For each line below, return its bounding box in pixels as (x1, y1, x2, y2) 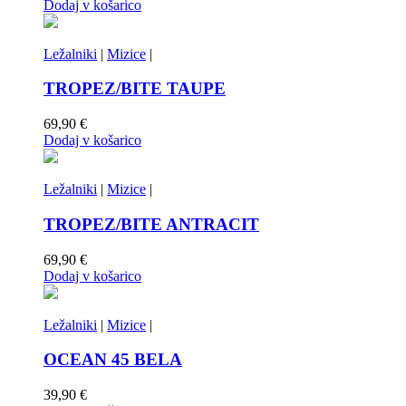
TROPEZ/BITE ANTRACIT (43, 214, 259, 234)
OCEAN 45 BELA (43, 350, 182, 370)
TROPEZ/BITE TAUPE (43, 79, 226, 99)
